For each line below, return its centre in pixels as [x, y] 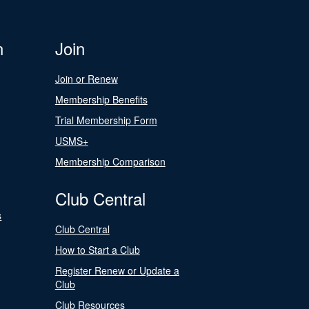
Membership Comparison [110, 161]
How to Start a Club [97, 250]
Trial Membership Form [106, 120]
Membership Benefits [101, 99]
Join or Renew [86, 79]
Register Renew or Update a [117, 270]
